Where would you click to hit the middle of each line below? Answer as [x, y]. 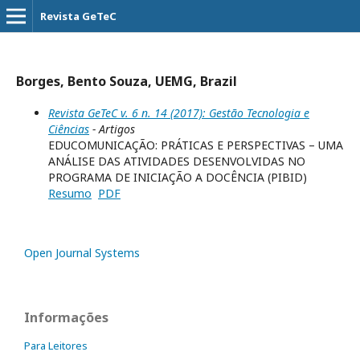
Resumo [70, 193]
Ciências [69, 129]
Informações [66, 317]
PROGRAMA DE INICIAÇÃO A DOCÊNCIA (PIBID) [178, 177]
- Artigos [112, 129]
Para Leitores [56, 346]
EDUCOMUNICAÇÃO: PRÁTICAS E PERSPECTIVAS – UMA [196, 145]
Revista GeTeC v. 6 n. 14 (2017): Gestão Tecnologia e [179, 113]
